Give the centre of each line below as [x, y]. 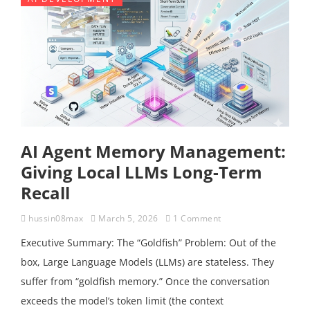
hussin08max [56, 218]
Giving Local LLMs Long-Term [142, 172]
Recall [45, 193]
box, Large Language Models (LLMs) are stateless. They [147, 262]
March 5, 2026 [128, 218]
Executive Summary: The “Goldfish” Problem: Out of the [148, 243]
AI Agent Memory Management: [153, 151]
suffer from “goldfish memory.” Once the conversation [145, 281]
